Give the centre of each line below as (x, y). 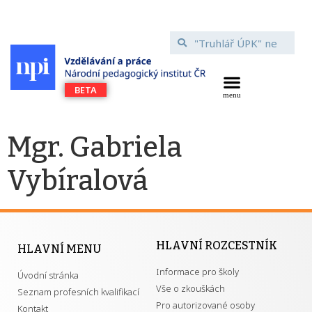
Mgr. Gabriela (94, 148)
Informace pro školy (197, 272)
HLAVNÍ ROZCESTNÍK (217, 245)
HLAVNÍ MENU (59, 249)
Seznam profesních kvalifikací (78, 292)
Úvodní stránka (48, 275)
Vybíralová (77, 181)
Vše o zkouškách (190, 288)
